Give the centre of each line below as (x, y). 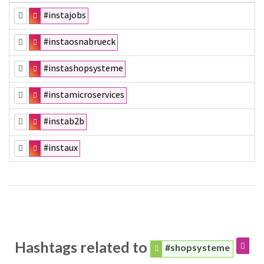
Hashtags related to (82, 247)
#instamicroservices (84, 94)
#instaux (61, 147)
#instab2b (64, 121)
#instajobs (65, 14)
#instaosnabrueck (80, 41)
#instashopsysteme (84, 67)
